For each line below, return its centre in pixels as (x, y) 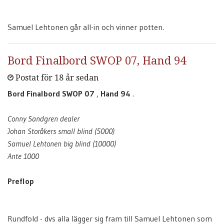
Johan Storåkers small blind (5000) (61, 131)
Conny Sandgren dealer (43, 118)
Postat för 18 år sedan (56, 78)
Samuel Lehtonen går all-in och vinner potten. (86, 27)
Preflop (21, 181)
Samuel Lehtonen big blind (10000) (62, 143)
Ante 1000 (23, 156)
